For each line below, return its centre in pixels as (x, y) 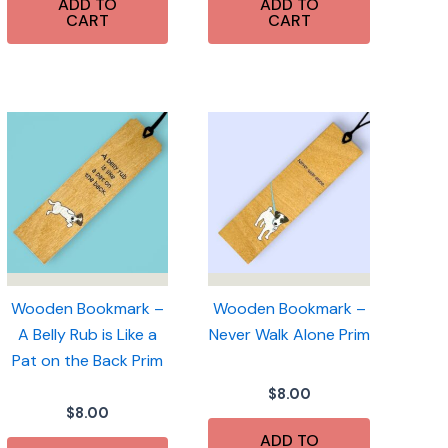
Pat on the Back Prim (88, 360)
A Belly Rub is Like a (88, 334)
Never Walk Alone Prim (289, 334)
